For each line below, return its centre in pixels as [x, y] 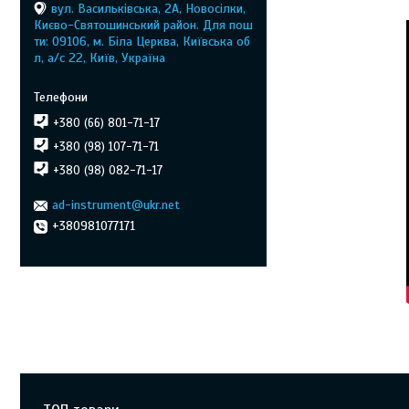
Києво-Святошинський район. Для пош [143, 25]
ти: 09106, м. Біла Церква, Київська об [142, 41]
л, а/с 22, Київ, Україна [100, 58]
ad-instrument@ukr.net [116, 205]
